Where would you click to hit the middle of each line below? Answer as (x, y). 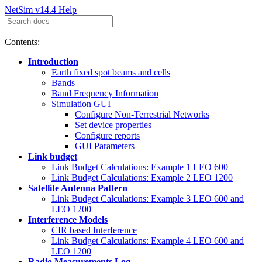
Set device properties (113, 125)
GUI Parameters (105, 146)
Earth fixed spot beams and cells (111, 72)
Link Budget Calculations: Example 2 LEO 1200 (142, 177)
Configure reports (107, 135)
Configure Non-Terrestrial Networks (142, 114)
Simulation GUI (81, 104)
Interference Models (68, 220)
